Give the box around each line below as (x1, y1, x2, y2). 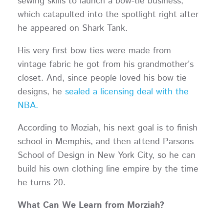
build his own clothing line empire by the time (17, 162, 198, 175)
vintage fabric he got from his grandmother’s (17, 58, 194, 71)
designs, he (17, 85, 65, 98)
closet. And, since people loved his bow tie (17, 71, 187, 85)
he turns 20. (17, 176, 71, 189)
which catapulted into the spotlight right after (17, 8, 198, 21)
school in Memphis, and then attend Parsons (17, 135, 194, 148)
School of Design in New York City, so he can (17, 149, 196, 162)
